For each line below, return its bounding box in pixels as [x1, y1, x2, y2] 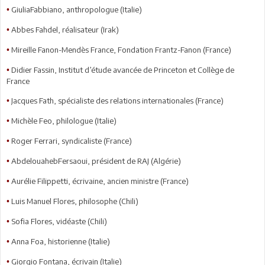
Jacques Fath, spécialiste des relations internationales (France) [11, 95, 224, 105]
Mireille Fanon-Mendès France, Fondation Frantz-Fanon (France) [11, 44, 231, 54]
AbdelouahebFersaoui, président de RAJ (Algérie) [11, 156, 181, 166]
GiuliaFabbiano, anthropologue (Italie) [11, 4, 142, 14]
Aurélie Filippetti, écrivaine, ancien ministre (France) [11, 176, 189, 186]
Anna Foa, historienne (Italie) [11, 236, 110, 246]
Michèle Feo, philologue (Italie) [11, 115, 117, 125]
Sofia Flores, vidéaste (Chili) [11, 216, 107, 226]
